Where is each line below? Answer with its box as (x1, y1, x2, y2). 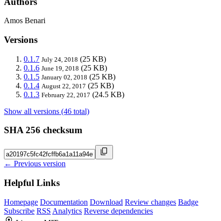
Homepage (4, 197, 38, 206)
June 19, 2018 (41, 64, 79, 72)
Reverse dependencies (84, 206, 153, 215)
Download (90, 197, 123, 206)
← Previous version (4, 159, 66, 168)
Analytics (52, 206, 82, 215)
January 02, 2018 (41, 73, 87, 81)
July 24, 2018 (41, 55, 78, 63)
